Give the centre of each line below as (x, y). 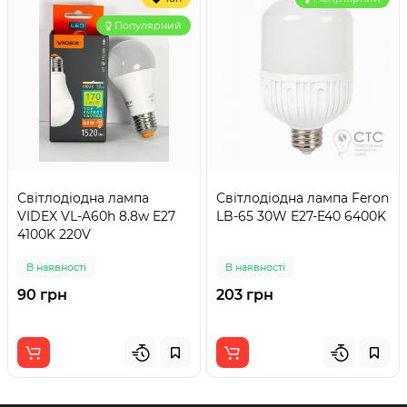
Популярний (148, 25)
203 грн (245, 295)
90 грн (42, 295)
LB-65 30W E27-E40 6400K (301, 216)
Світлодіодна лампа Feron (303, 198)
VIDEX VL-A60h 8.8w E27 (96, 216)
